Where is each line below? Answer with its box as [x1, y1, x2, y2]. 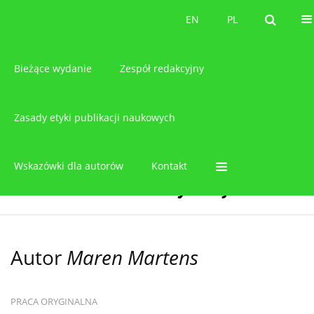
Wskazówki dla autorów [14, 159, 123, 173]
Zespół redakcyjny [120, 61, 204, 75]
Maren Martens [67, 243, 198, 271]
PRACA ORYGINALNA [11, 295, 97, 308]
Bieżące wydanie [14, 61, 92, 75]
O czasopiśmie [32, 13, 100, 26]
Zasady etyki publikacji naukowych [14, 110, 175, 124]
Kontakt [151, 159, 187, 173]
